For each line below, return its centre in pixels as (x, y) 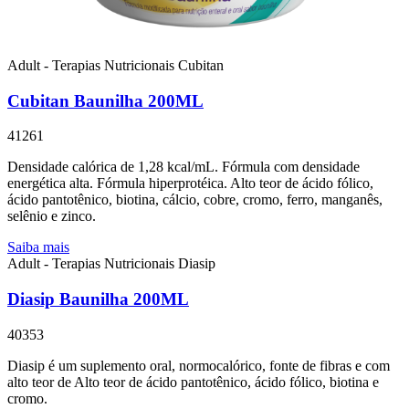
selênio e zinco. (52, 216)
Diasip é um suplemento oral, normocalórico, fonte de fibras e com (199, 365)
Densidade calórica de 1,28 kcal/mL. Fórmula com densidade (184, 167)
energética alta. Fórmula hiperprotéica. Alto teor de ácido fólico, (190, 184)
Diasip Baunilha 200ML (98, 299)
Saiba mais (38, 247)
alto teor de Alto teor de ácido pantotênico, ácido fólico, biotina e (193, 382)
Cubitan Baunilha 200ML (105, 100)
